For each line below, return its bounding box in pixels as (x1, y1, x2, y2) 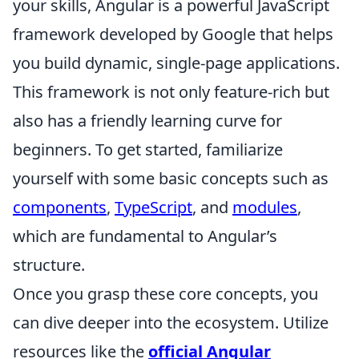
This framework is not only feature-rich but (13, 80, 329, 103)
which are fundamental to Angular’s (13, 224, 277, 247)
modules (232, 196, 297, 218)
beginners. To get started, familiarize (13, 138, 283, 160)
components (13, 196, 107, 218)
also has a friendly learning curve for (13, 109, 282, 131)
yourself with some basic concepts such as (13, 167, 329, 189)
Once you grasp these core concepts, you (13, 282, 318, 305)
